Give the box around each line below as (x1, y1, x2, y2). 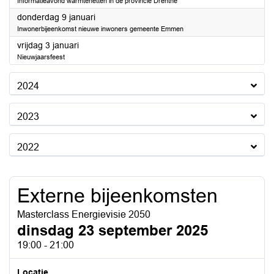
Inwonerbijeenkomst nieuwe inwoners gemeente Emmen (17, 25, 183, 32)
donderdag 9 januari (17, 12, 95, 22)
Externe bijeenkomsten (17, 185, 218, 207)
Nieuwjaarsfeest (17, 53, 65, 61)
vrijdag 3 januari (17, 40, 79, 50)
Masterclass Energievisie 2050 (17, 209, 150, 220)
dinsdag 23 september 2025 (17, 222, 208, 239)
